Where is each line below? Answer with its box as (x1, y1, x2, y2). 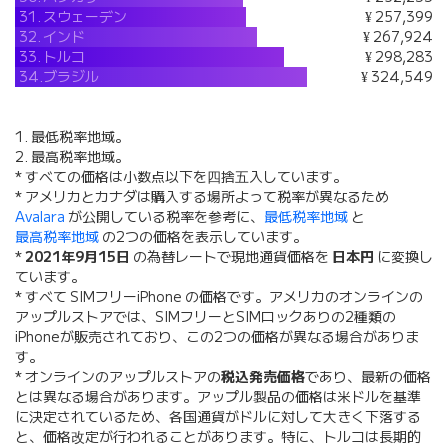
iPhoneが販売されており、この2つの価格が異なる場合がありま (15, 328, 419, 347)
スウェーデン (43, 8, 127, 27)
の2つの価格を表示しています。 (99, 228, 307, 247)
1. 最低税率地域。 (15, 128, 129, 147)
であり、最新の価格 (305, 368, 431, 387)
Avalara (15, 208, 65, 227)
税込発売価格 (221, 368, 305, 387)
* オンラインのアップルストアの (15, 368, 221, 387)
